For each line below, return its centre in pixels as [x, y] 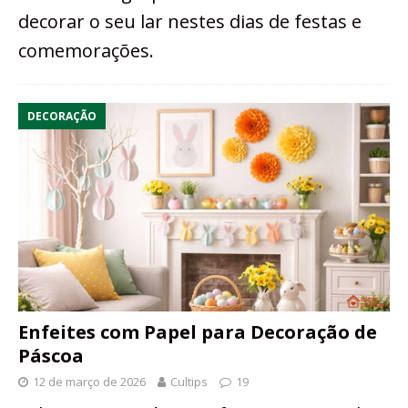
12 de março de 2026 [89, 381]
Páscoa [51, 355]
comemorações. [86, 50]
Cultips [189, 381]
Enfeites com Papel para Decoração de [198, 331]
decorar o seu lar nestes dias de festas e [190, 21]
